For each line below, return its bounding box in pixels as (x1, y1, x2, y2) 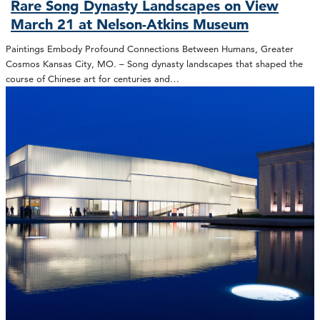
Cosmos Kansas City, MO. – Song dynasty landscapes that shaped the (6, 58, 303, 69)
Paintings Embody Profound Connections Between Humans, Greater (6, 43, 294, 54)
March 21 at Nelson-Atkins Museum (11, 16, 249, 34)
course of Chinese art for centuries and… (6, 73, 179, 84)
